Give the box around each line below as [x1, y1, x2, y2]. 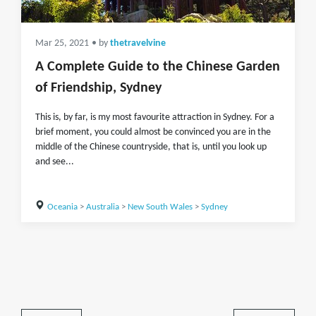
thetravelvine [110, 39, 166, 48]
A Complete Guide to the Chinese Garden [35, 60, 280, 74]
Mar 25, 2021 [35, 39, 89, 48]
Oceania [47, 202, 78, 212]
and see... [35, 157, 74, 167]
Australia [85, 202, 119, 212]
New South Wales [127, 202, 193, 212]
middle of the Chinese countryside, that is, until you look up [35, 142, 267, 152]
